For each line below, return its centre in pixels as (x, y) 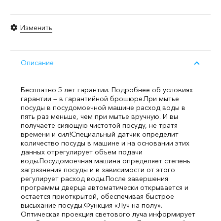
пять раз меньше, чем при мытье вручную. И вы (99, 116)
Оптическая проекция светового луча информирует (108, 214)
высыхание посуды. (52, 205)
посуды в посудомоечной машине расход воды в (103, 108)
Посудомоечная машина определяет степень (115, 161)
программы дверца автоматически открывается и (105, 187)
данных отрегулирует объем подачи (82, 152)
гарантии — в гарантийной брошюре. (82, 99)
